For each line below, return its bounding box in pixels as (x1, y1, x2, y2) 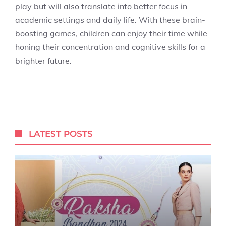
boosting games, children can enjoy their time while (15, 28, 207, 38)
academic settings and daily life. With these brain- (15, 15, 205, 25)
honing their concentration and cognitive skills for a (15, 42, 205, 52)
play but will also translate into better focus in (15, 1, 187, 11)
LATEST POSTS (29, 129, 93, 139)
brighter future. (15, 55, 72, 66)
